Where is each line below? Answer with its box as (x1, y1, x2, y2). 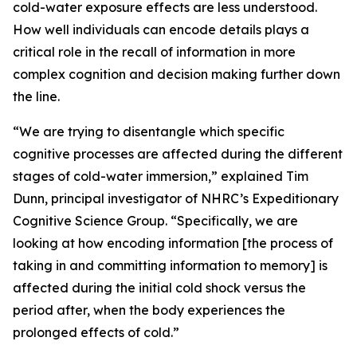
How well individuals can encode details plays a (13, 22, 309, 37)
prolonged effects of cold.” (13, 324, 179, 340)
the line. (13, 88, 60, 104)
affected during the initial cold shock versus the (13, 280, 306, 296)
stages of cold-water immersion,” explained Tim (13, 168, 308, 184)
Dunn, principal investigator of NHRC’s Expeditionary (13, 190, 339, 206)
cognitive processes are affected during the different (13, 146, 343, 162)
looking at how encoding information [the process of (13, 235, 333, 251)
